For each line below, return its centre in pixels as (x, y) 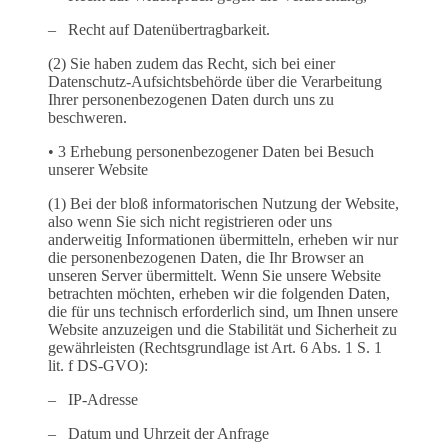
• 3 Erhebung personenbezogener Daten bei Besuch (211, 152)
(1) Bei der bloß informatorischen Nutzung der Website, (223, 204)
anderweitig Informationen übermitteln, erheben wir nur (223, 240)
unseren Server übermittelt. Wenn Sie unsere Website (214, 276)
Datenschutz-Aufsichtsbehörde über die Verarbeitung (215, 82)
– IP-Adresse (93, 400)
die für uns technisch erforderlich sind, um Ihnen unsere (223, 312)
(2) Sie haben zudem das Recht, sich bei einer (191, 64)
